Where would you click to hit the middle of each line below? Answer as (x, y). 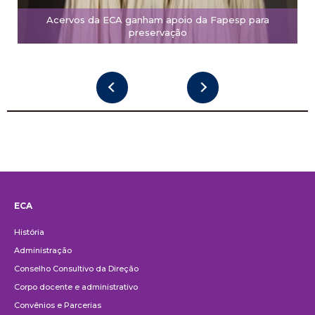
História (29, 232)
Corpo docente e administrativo (76, 287)
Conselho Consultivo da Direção (76, 268)
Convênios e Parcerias (58, 305)
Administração (43, 250)
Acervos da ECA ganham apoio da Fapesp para (157, 19)
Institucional (67, 219)
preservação (157, 32)
